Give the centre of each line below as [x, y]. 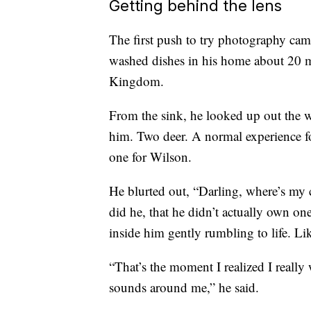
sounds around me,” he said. [184, 287]
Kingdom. [136, 81]
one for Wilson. [150, 157]
